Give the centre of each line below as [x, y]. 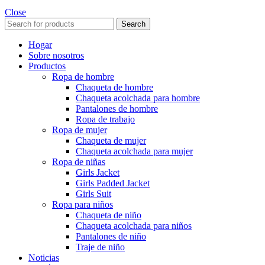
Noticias [44, 257]
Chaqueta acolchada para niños [134, 225]
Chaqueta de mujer [111, 140]
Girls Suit [93, 193]
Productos [47, 66]
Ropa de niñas [79, 161]
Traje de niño [100, 247]
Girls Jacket [98, 172]
